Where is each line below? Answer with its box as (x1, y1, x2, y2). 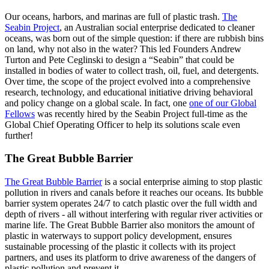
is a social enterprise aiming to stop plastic (102, 177, 262, 187)
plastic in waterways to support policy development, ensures (5, 231, 232, 241)
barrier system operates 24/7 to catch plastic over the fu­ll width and (5, 198, 257, 209)
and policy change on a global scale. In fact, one (5, 97, 189, 108)
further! (5, 130, 33, 141)
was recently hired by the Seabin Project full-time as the (35, 108, 247, 119)
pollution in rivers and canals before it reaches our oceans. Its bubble (5, 187, 263, 198)
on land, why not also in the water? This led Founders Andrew (5, 43, 241, 54)
